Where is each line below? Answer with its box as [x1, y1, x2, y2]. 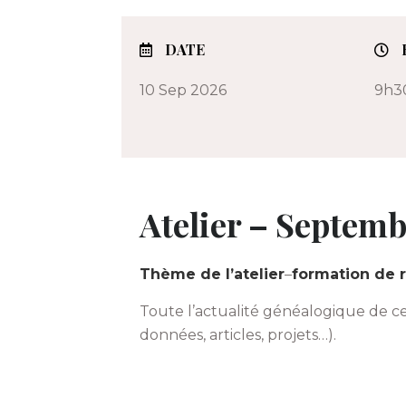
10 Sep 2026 [140, 82, 227, 99]
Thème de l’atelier [140, 266, 285, 283]
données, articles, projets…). [140, 326, 337, 343]
